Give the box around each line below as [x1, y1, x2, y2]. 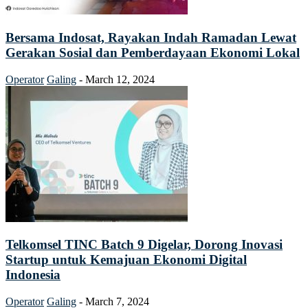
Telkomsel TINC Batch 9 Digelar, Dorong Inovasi [5, 237, 283, 252]
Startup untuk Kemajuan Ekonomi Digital [5, 252, 247, 267]
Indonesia [5, 267, 60, 283]
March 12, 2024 [85, 73, 155, 85]
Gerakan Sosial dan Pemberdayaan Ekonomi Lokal [5, 45, 300, 60]
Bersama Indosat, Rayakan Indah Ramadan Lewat [5, 30, 296, 45]
